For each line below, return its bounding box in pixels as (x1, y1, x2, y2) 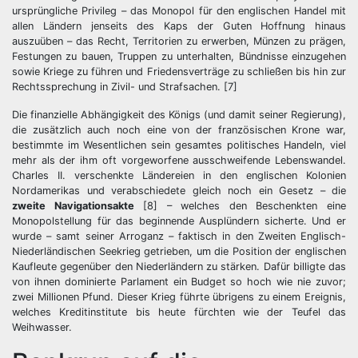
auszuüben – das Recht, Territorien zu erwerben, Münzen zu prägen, (12, 35, 346, 48)
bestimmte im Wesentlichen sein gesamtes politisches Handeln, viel (12, 139, 346, 152)
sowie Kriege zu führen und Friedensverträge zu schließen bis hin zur (12, 66, 346, 78)
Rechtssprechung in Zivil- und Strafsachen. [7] (12, 81, 237, 93)
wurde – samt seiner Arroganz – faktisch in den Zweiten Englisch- (12, 230, 346, 243)
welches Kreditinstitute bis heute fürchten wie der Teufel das (12, 306, 346, 319)
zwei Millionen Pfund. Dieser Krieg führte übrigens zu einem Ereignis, (12, 291, 346, 304)
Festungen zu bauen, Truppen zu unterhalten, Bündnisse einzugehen (12, 50, 346, 63)
